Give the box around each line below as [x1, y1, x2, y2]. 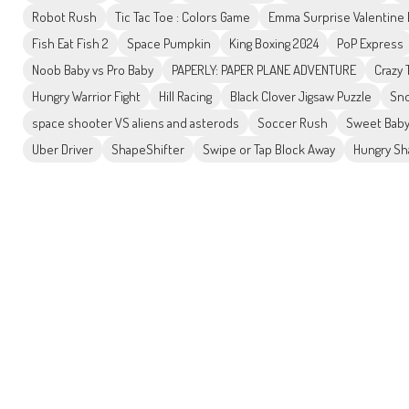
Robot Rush [32, 8, 97, 26]
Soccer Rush [257, 114, 328, 132]
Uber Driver [32, 141, 93, 159]
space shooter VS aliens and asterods [32, 114, 239, 132]
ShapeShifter [111, 141, 184, 159]
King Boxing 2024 [229, 35, 319, 53]
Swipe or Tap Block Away [203, 141, 335, 159]
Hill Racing [159, 88, 212, 106]
